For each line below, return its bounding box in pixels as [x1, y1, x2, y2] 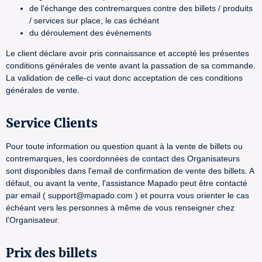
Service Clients [6, 115, 98, 131]
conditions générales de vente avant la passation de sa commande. [6, 61, 256, 70]
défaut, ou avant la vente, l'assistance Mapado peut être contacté [6, 178, 247, 188]
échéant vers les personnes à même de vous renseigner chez [6, 203, 235, 212]
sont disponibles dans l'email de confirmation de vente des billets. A [6, 166, 254, 175]
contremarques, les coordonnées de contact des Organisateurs [6, 154, 240, 163]
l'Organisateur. [6, 215, 60, 225]
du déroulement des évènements [29, 28, 151, 37]
